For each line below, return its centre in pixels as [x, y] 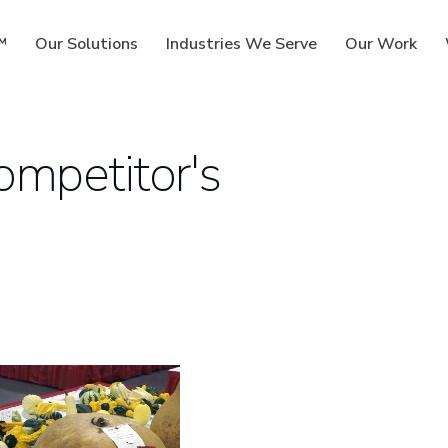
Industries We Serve [242, 44]
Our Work [381, 44]
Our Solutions [87, 44]
